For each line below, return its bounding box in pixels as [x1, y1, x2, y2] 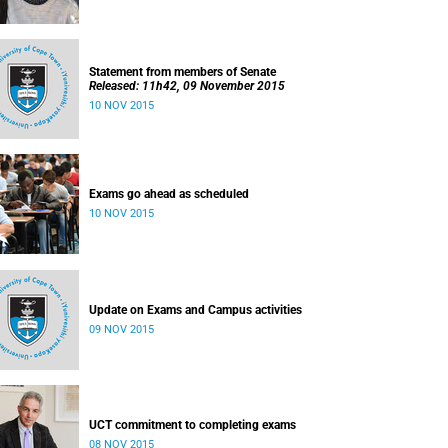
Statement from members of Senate [89, 65, 276, 79]
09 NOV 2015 [89, 323, 154, 336]
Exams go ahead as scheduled [89, 187, 249, 201]
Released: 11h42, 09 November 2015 [89, 79, 285, 93]
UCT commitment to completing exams [89, 418, 296, 432]
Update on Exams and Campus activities [89, 303, 302, 317]
